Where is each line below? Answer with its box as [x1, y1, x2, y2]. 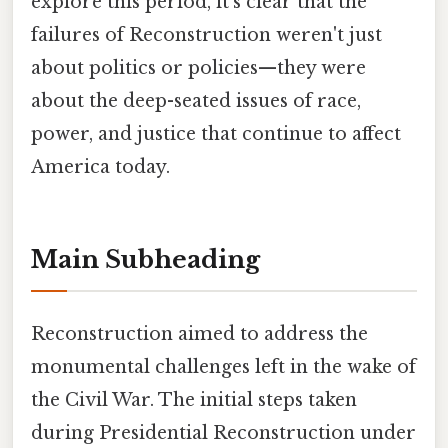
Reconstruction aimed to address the [31, 323, 368, 346]
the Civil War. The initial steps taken [31, 389, 357, 412]
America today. [31, 156, 170, 179]
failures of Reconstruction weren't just [31, 24, 382, 47]
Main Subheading [31, 244, 260, 274]
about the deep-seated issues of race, [31, 90, 361, 113]
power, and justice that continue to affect [31, 123, 401, 146]
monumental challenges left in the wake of [31, 356, 416, 379]
